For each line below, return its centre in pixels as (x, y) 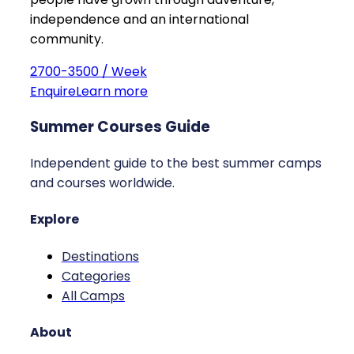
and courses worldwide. (102, 183)
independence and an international (139, 19)
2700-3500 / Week (88, 71)
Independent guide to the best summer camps (176, 164)
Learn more (112, 91)
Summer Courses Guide (120, 127)
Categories (96, 276)
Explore (55, 220)
